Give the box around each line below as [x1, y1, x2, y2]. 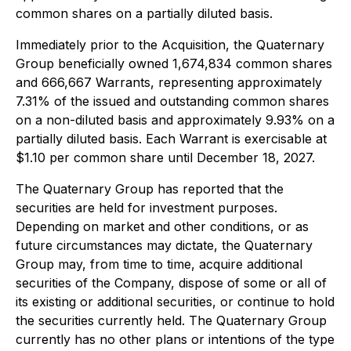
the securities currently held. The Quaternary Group [16, 313, 327, 328]
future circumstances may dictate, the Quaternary [16, 237, 313, 253]
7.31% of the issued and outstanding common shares [16, 93, 329, 109]
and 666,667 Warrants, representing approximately [16, 74, 322, 90]
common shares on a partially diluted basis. [16, 5, 273, 21]
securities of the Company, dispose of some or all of [16, 275, 327, 291]
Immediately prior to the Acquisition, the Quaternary [16, 37, 324, 52]
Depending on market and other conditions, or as [16, 219, 309, 234]
